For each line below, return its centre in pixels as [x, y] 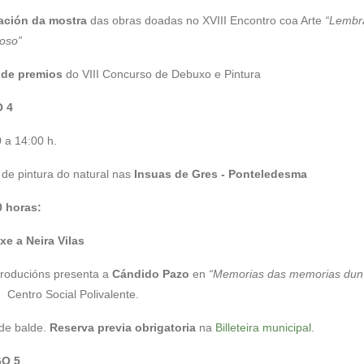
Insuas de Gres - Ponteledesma [220, 174]
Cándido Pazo [150, 274]
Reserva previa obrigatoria [122, 327]
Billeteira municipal [263, 327]
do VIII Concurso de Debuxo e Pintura [161, 74]
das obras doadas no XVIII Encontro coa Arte [204, 20]
